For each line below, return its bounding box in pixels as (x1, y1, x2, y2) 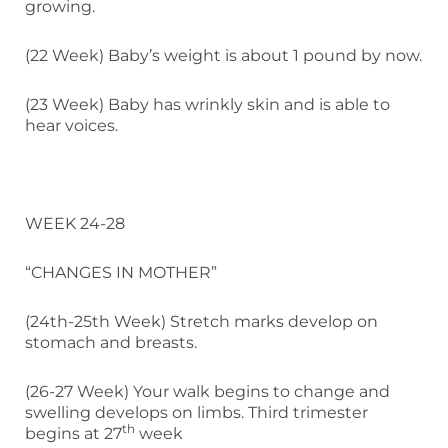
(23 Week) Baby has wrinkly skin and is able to (25, 94, 390, 114)
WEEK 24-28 (25, 213, 125, 233)
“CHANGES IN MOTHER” (25, 262, 217, 282)
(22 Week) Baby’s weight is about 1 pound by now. (25, 45, 422, 65)
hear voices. (25, 115, 118, 135)
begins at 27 (25, 423, 122, 443)
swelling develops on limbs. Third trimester (25, 402, 368, 422)
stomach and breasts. (25, 332, 197, 352)
